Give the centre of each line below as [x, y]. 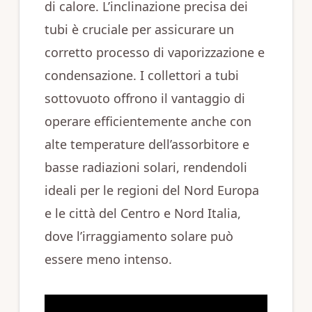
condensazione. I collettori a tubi [141, 75]
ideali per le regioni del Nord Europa [151, 190]
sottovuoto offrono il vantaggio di [145, 98]
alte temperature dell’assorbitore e [147, 144]
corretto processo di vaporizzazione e [154, 52]
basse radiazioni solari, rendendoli [146, 167]
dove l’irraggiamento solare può [139, 236]
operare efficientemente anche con [148, 121]
